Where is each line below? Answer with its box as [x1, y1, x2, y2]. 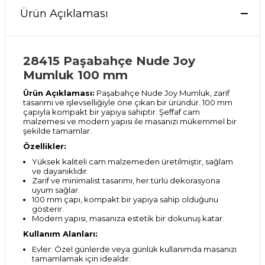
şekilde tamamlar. [23, 126, 92, 135]
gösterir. [32, 204, 64, 214]
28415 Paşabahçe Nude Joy [23, 54, 195, 68]
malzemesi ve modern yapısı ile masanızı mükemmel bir [23, 117, 237, 126]
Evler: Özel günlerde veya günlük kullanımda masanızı [32, 244, 237, 254]
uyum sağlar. [32, 185, 80, 195]
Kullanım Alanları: [23, 229, 98, 238]
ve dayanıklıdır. [32, 166, 89, 176]
